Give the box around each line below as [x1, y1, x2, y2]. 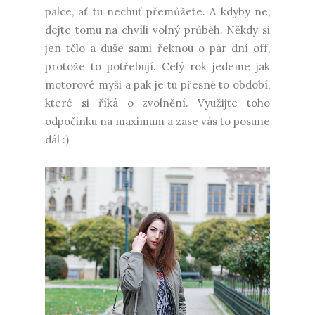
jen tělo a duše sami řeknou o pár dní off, [45, 41, 270, 56]
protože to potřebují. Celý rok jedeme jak [45, 60, 270, 74]
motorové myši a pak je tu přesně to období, [45, 78, 270, 92]
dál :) [45, 133, 69, 147]
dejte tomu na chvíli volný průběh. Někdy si [45, 23, 270, 37]
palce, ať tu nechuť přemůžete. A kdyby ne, [45, 5, 270, 19]
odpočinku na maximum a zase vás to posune [45, 115, 270, 129]
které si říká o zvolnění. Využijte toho [45, 96, 270, 110]
